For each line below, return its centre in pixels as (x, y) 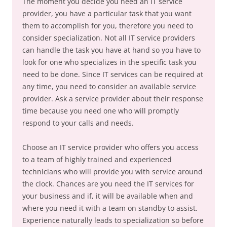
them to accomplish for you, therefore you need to (108, 26)
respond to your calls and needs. (78, 123)
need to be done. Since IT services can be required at (113, 74)
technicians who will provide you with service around (112, 172)
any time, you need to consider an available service (109, 86)
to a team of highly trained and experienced (97, 159)
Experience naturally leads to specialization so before (113, 220)
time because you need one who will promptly (101, 111)
